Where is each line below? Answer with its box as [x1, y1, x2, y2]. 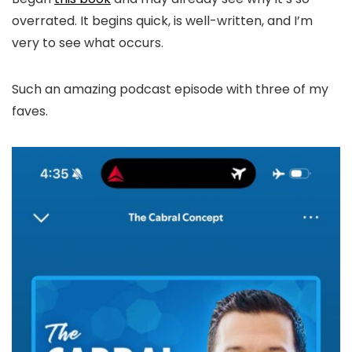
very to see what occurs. [12, 34, 163, 53]
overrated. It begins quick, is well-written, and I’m [12, 12, 313, 31]
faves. [12, 102, 48, 121]
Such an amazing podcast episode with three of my [12, 80, 328, 99]
